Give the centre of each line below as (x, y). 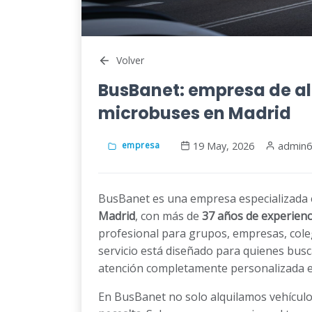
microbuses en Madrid (195, 113)
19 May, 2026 (224, 146)
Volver (130, 60)
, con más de (169, 216)
